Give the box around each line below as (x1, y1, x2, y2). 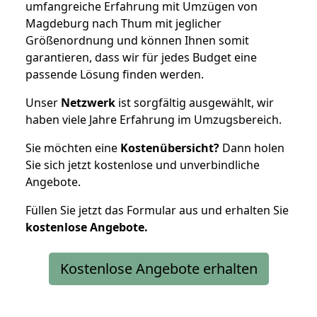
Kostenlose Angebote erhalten (59, 258, 258, 278)
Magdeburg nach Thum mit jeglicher (25, 15, 221, 31)
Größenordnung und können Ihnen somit (25, 32, 249, 48)
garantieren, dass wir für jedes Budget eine (25, 49, 257, 65)
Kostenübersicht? (120, 139, 219, 156)
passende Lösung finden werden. (25, 66, 204, 82)
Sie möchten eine (25, 139, 120, 156)
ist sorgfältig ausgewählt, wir (115, 94, 274, 110)
